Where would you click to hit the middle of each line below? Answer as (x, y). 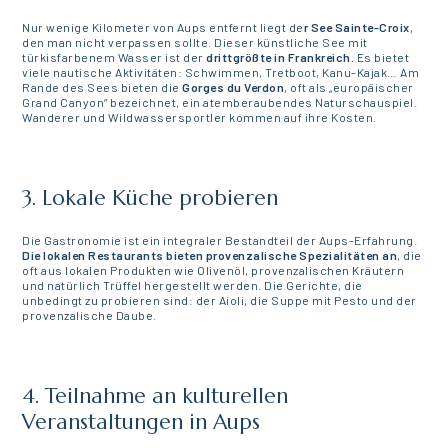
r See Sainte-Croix (356, 27)
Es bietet (382, 57)
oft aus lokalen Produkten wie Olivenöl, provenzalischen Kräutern (213, 270)
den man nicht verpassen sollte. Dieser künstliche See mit (195, 42)
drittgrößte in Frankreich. (280, 57)
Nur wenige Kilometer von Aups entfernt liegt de (163, 27)
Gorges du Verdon (233, 87)
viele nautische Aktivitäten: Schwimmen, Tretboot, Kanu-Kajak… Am (221, 72)
